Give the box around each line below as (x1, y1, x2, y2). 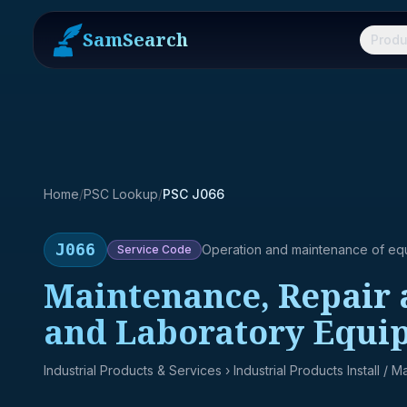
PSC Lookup (84, 186, 158, 202)
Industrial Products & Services (44, 362, 222, 378)
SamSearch (83, 27, 188, 52)
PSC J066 (163, 186, 224, 202)
